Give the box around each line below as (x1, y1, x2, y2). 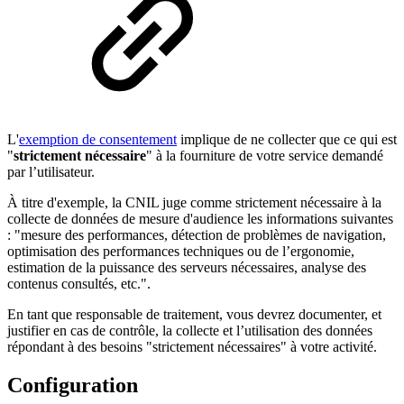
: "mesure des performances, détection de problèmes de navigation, (7, 227, 386, 243)
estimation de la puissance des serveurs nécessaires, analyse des (7, 260, 366, 276)
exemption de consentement (19, 132, 177, 148)
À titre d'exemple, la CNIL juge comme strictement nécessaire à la (7, 195, 381, 211)
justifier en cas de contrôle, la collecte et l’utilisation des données (7, 323, 372, 339)
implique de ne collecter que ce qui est (177, 132, 397, 148)
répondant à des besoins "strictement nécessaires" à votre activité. (7, 339, 377, 355)
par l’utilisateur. (7, 164, 95, 180)
